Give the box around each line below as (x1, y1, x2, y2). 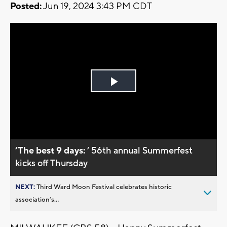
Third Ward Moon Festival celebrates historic (36, 182, 172, 191)
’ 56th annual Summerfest (87, 144, 193, 157)
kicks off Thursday (15, 157, 88, 169)
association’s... (15, 195, 59, 204)
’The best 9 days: (15, 144, 88, 157)
